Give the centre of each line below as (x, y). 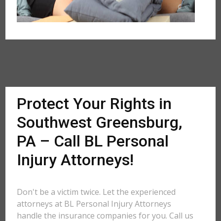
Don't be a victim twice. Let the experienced (96, 192)
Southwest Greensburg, (100, 122)
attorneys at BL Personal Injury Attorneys (94, 204)
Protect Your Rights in (94, 104)
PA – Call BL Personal (93, 141)
